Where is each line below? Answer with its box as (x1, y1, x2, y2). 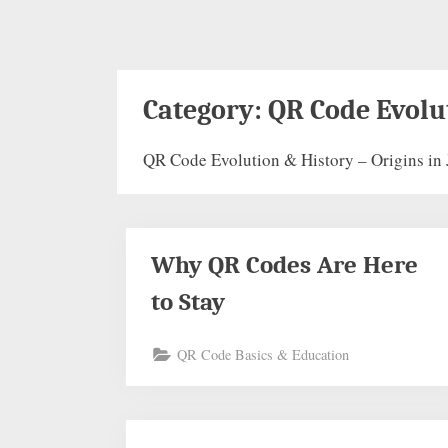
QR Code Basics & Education (177, 345, 350, 365)
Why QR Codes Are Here (151, 250, 419, 279)
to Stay (151, 287, 226, 316)
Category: (142, 93, 268, 126)
